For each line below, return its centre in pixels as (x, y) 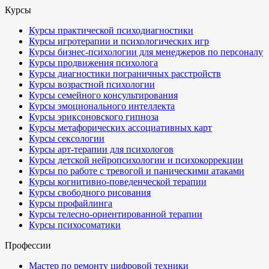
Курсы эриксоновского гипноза (94, 117)
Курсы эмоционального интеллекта (102, 106)
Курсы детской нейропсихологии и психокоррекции (136, 160)
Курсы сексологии (67, 138)
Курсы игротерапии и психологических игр (119, 41)
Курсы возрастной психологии (92, 84)
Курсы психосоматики (75, 225)
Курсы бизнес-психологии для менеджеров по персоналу (146, 52)
